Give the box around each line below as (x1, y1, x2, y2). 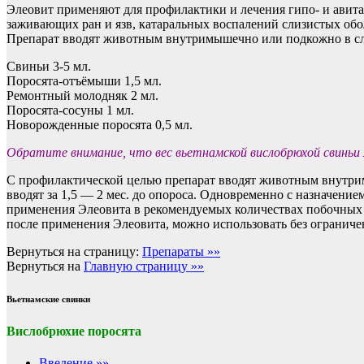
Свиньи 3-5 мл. (6, 59, 91, 74)
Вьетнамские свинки (6, 294, 90, 305)
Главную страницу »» (84, 259, 204, 274)
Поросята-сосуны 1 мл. (6, 103, 134, 118)
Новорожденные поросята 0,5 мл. (6, 118, 193, 132)
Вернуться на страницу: (6, 245, 142, 259)
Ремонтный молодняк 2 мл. (6, 89, 158, 103)
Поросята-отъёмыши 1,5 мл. (6, 74, 162, 89)
